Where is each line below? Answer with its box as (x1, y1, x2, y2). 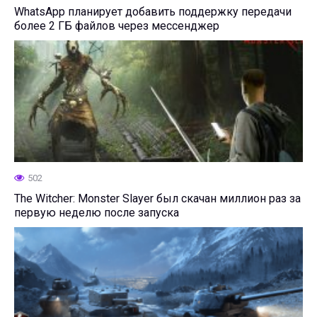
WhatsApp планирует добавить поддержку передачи (14, 4, 292, 18)
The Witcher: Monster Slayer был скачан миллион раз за (14, 191, 301, 205)
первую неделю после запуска (14, 205, 179, 219)
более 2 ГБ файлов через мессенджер (14, 18, 219, 33)
